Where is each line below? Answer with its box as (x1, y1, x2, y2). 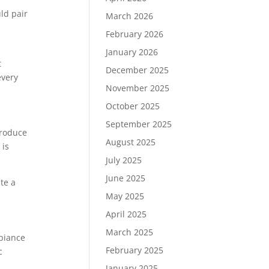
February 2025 (105, 244, 163, 256)
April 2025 (105, 208, 147, 220)
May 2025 (105, 190, 144, 202)
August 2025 (105, 136, 156, 148)
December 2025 (105, 64, 169, 76)
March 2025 (105, 226, 153, 238)
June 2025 (105, 172, 145, 184)
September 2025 (105, 118, 172, 130)
